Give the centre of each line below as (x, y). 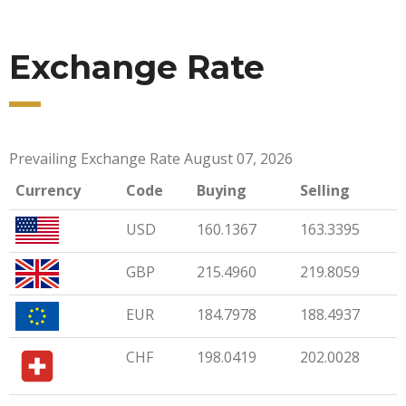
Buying (222, 191)
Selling (325, 191)
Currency (48, 191)
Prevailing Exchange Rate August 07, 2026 (151, 159)
